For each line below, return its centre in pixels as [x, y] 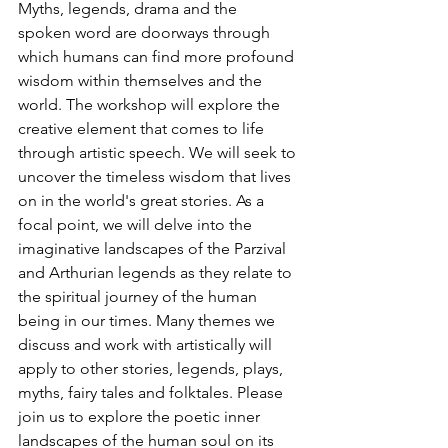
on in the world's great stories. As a [143, 200]
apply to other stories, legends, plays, [152, 368]
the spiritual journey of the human [139, 296]
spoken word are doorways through [146, 32]
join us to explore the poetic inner [141, 416]
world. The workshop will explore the [151, 104]
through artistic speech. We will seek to [159, 152]
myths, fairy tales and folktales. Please [152, 392]
